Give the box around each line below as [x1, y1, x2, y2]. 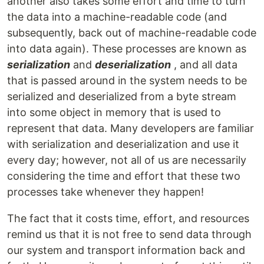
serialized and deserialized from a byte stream [7, 90, 236, 103]
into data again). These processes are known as [7, 42, 246, 55]
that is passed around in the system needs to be [7, 74, 247, 87]
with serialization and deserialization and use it [7, 138, 239, 151]
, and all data [171, 58, 237, 71]
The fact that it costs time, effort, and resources [7, 212, 249, 225]
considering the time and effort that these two [7, 170, 240, 183]
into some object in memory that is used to [7, 106, 221, 119]
